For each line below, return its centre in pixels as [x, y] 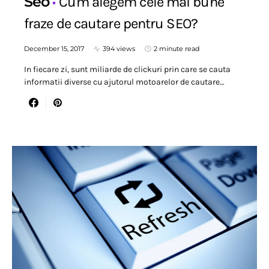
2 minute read [177, 49]
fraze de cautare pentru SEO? [111, 24]
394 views [119, 49]
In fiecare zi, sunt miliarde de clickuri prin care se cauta [127, 70]
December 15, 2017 [54, 49]
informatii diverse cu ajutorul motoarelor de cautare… [124, 82]
